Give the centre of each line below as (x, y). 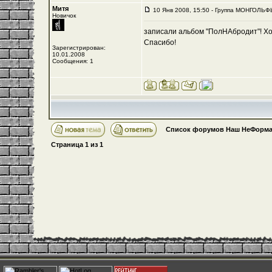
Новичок (64, 15)
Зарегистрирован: (79, 48)
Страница (68, 144)
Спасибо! (160, 42)
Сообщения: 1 (73, 61)
